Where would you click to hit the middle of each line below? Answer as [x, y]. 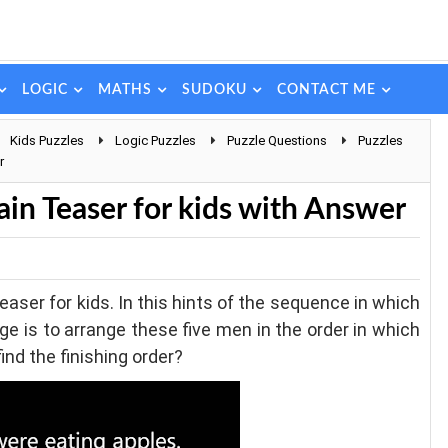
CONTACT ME [326, 89]
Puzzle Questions [277, 140]
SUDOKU [214, 89]
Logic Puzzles [155, 140]
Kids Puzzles [47, 140]
